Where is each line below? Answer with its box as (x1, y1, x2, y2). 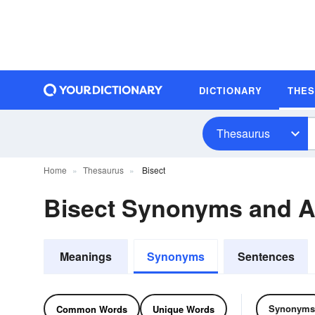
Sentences (237, 248, 295, 264)
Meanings (60, 248, 112, 264)
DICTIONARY (199, 83, 262, 97)
